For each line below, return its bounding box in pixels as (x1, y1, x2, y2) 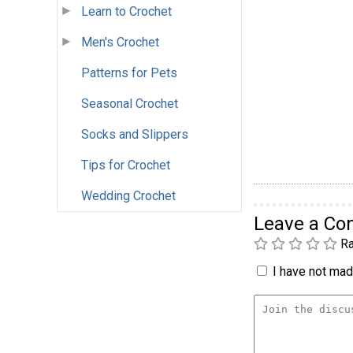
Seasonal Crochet (81, 96, 178, 112)
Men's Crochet (81, 35, 159, 50)
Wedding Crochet (81, 188, 176, 204)
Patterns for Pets (81, 65, 177, 81)
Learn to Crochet (81, 4, 172, 20)
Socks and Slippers (81, 127, 188, 143)
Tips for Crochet (81, 158, 170, 173)
